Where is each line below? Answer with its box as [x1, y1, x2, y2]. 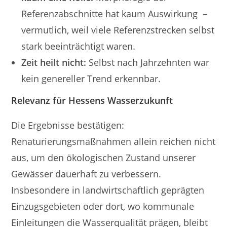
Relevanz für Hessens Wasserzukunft [11, 94, 173, 106]
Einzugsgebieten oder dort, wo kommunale [11, 200, 195, 212]
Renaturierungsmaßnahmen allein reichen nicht [11, 135, 216, 147]
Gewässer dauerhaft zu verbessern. [11, 167, 162, 180]
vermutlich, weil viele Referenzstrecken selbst [21, 23, 215, 36]
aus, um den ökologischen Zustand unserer [11, 151, 196, 164]
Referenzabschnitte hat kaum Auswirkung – [21, 7, 208, 20]
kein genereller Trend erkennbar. [21, 72, 161, 85]
